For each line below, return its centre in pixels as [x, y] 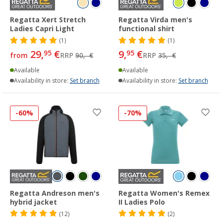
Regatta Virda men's [155, 20]
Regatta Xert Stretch [48, 20]
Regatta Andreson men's [55, 193]
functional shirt [146, 28]
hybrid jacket [33, 202]
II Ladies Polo [142, 202]
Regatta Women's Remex [164, 193]
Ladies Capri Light [42, 28]
